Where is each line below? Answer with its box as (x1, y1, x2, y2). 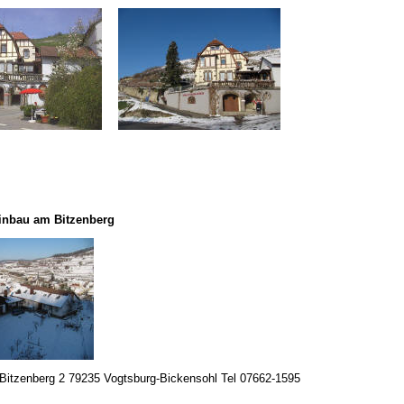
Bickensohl (160, 372, 217, 385)
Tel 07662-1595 (217, 372, 300, 385)
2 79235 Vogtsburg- (55, 372, 160, 385)
